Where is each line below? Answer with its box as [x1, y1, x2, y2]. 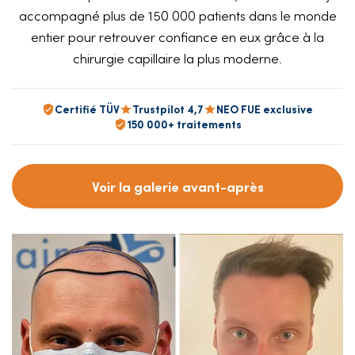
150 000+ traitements [126, 116, 242, 132]
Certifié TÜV [55, 101, 120, 116]
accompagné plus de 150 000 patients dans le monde [18, 6, 337, 25]
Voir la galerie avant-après [91, 177, 264, 196]
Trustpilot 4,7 [132, 101, 204, 116]
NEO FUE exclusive [216, 101, 313, 116]
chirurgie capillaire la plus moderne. [73, 48, 282, 67]
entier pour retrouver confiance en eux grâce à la [31, 27, 324, 46]
